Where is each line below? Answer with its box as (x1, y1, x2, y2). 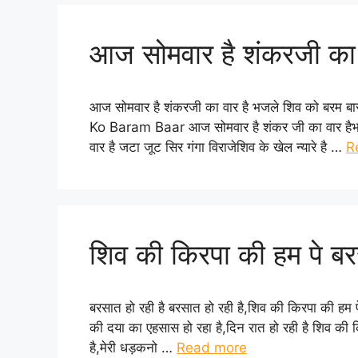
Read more (177, 339, 247, 356)
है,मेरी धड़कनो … (89, 339, 177, 356)
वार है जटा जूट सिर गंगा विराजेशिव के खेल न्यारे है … (89, 138, 346, 155)
